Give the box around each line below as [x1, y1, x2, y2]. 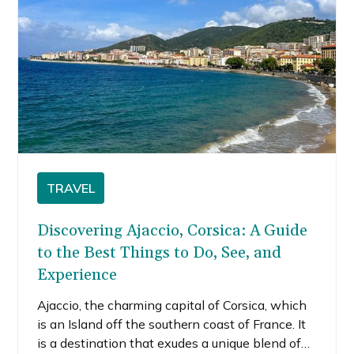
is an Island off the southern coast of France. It [37, 315, 307, 332]
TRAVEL [47, 179, 96, 196]
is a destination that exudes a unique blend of [37, 334, 302, 351]
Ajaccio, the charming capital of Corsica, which [37, 296, 307, 313]
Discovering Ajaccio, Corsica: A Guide [37, 220, 308, 241]
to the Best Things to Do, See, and [37, 242, 282, 263]
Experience [37, 264, 118, 285]
